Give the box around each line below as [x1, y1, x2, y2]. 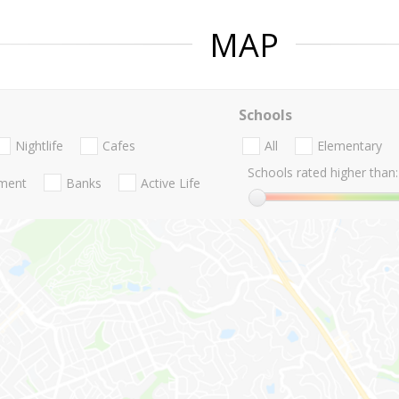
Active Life [141, 174, 200, 191]
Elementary [316, 137, 382, 155]
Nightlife [15, 137, 63, 155]
